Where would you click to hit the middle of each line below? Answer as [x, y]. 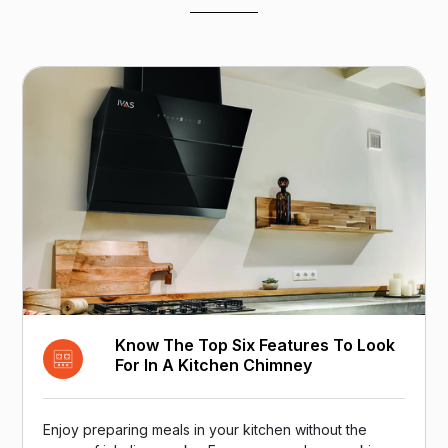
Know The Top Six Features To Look [255, 345]
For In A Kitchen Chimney [214, 365]
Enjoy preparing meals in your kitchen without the [205, 430]
